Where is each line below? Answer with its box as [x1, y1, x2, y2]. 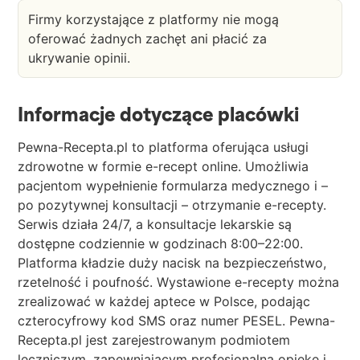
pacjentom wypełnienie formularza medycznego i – [18, 178, 328, 194]
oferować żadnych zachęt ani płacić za [28, 31, 267, 47]
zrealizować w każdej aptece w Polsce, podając [18, 293, 310, 310]
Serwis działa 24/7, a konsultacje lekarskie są [18, 216, 292, 233]
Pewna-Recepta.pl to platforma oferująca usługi [18, 139, 309, 156]
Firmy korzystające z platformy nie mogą [28, 11, 279, 28]
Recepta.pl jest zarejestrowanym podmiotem [18, 332, 290, 349]
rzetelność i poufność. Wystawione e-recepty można [18, 274, 339, 291]
